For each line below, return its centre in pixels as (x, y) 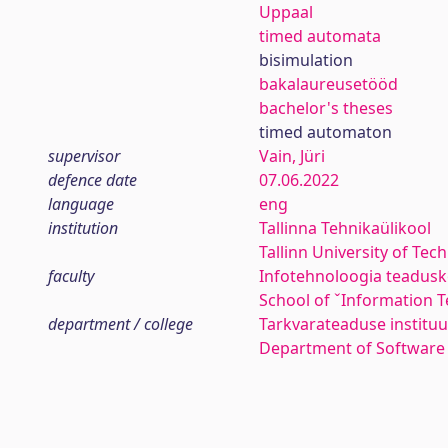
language (81, 204)
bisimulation (305, 60)
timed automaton (325, 132)
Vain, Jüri (291, 156)
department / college (120, 324)
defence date (92, 180)
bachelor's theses (325, 108)
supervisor (84, 156)
